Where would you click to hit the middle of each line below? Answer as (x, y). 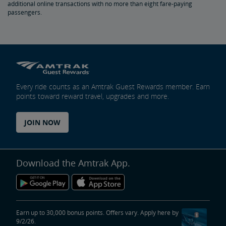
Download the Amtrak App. (73, 163)
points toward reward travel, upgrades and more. (93, 96)
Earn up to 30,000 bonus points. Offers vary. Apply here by (97, 212)
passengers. (25, 12)
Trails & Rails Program (45, 21)
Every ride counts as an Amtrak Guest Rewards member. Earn (113, 86)
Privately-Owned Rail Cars (51, 48)
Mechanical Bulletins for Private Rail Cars (77, 75)
